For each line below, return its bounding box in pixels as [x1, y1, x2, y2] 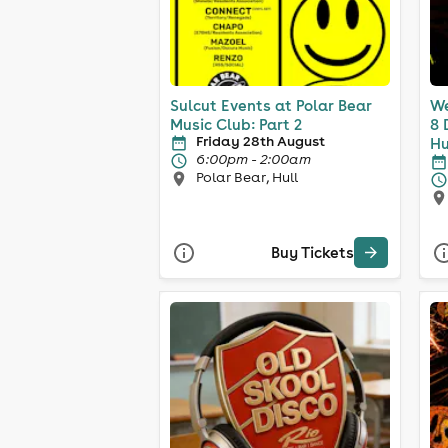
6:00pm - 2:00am [196, 149, 311, 168]
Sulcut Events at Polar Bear [170, 95, 372, 115]
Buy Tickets [271, 243, 354, 263]
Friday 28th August [196, 131, 325, 150]
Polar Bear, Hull [196, 167, 298, 186]
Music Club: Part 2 [170, 114, 302, 134]
